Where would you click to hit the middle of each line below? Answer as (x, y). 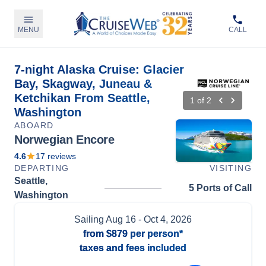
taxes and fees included (133, 248)
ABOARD (34, 125)
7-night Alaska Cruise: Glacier (99, 69)
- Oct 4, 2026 (164, 219)
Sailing (90, 219)
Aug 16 (121, 219)
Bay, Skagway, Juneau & (83, 84)
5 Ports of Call (220, 188)
